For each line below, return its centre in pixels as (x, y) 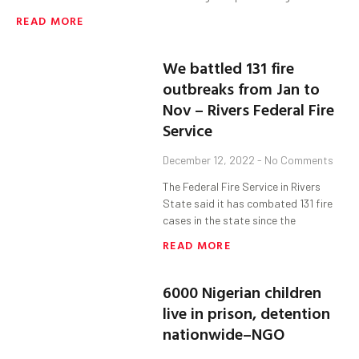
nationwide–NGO (224, 334)
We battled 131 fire (229, 68)
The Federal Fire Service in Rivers (242, 187)
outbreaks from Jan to (242, 89)
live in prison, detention (247, 313)
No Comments (298, 160)
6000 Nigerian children (242, 292)
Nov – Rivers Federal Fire (249, 109)
